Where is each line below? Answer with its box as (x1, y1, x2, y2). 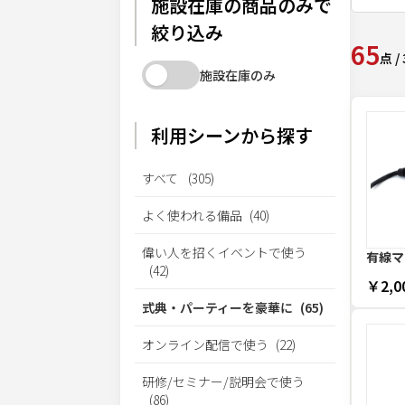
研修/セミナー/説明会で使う (142, 372, 305, 391)
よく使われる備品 (142, 206, 242, 224)
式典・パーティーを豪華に (142, 298, 293, 316)
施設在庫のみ (200, 66, 276, 84)
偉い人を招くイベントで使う (142, 243, 306, 261)
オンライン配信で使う (142, 335, 268, 353)
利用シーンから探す (151, 122, 313, 148)
